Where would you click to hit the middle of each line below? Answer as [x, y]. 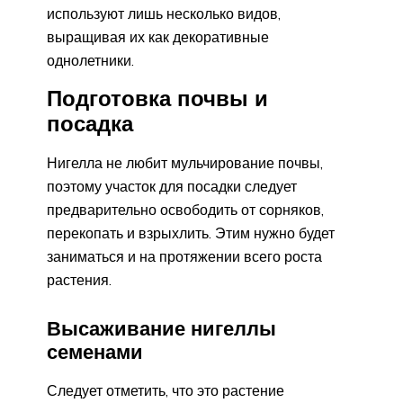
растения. [79, 279]
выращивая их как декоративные [158, 36]
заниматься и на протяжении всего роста [184, 256]
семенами [95, 352]
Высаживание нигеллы [161, 329]
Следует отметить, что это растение [166, 391]
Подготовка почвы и [157, 98]
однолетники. [90, 60]
